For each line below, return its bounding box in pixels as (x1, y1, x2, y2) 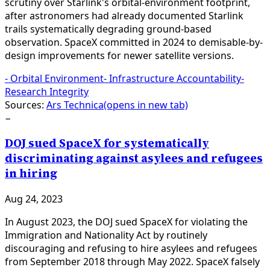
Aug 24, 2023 (5, 192, 63, 206)
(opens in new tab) (104, 98, 188, 111)
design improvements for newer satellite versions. (5, 48, 234, 62)
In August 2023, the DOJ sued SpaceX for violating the (5, 215, 248, 229)
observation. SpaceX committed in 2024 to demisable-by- (5, 35, 263, 49)
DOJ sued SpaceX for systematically (5, 136, 209, 151)
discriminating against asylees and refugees (5, 151, 263, 166)
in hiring (5, 166, 57, 181)
